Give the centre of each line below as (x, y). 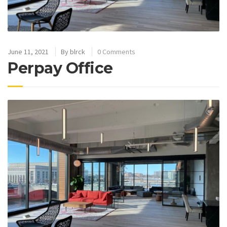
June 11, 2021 (28, 51)
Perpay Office (60, 68)
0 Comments (116, 51)
